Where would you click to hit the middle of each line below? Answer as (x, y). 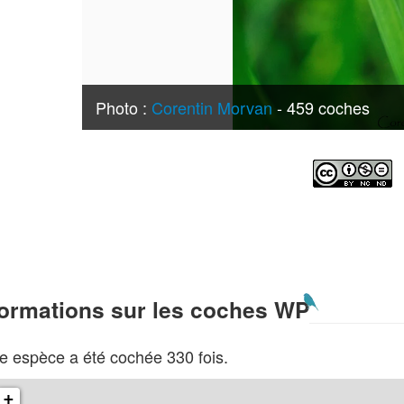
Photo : (124, 107)
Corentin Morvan (212, 107)
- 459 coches (321, 107)
